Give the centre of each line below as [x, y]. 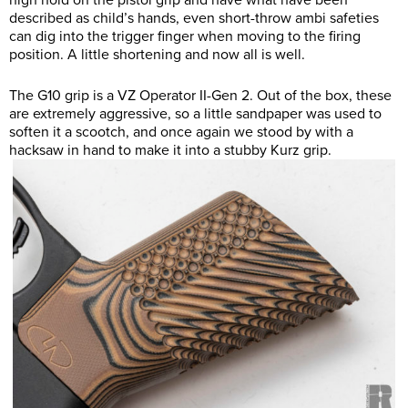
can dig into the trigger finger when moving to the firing [185, 37]
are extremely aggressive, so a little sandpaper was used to [195, 114]
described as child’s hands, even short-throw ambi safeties [194, 19]
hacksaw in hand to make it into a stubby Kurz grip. [170, 151]
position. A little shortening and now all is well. [157, 55]
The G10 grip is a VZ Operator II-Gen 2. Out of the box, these [200, 96]
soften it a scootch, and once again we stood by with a [181, 133]
